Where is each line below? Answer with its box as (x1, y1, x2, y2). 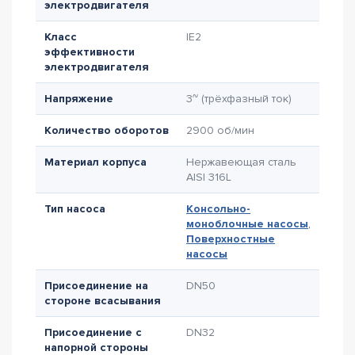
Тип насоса (44, 202, 105, 216)
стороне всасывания (44, 294, 161, 307)
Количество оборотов (44, 124, 169, 137)
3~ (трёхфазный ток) (186, 92, 292, 105)
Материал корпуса (44, 155, 147, 169)
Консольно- (186, 202, 250, 216)
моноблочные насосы (186, 217, 308, 231)
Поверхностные (186, 232, 275, 246)
